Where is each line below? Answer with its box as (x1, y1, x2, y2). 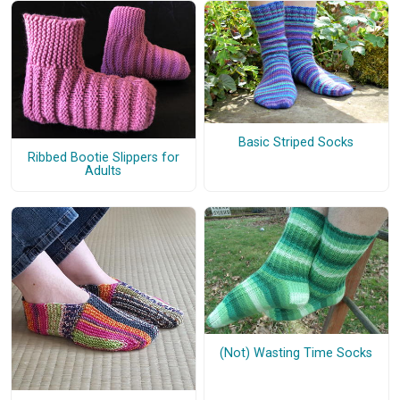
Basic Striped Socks (238, 135, 354, 151)
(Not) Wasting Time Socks (220, 345, 373, 361)
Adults (85, 163, 122, 179)
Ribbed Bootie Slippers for (27, 150, 179, 166)
